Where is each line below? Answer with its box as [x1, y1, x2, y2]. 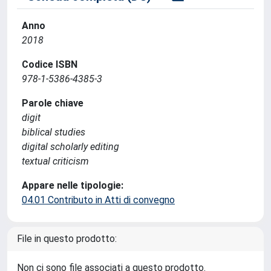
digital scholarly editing [22, 141, 119, 152]
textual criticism [22, 155, 89, 167]
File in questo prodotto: [17, 233, 117, 244]
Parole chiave [22, 97, 83, 109]
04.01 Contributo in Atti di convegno [22, 194, 175, 206]
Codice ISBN [22, 59, 77, 70]
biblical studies [22, 126, 85, 138]
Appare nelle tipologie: [22, 180, 123, 191]
